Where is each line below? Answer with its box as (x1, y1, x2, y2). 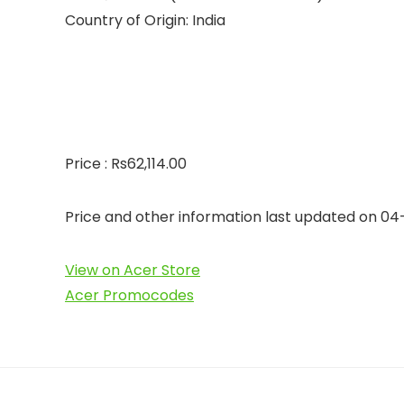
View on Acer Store (65, 260, 200, 280)
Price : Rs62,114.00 (65, 153, 187, 174)
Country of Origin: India (65, 10, 225, 31)
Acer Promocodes (65, 285, 194, 306)
